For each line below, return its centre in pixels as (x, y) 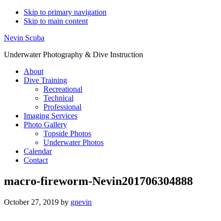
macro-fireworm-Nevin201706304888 (98, 181)
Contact (36, 160)
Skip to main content (56, 21)
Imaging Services (51, 116)
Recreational (63, 89)
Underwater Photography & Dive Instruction (74, 55)
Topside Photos (67, 133)
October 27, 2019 (31, 202)
